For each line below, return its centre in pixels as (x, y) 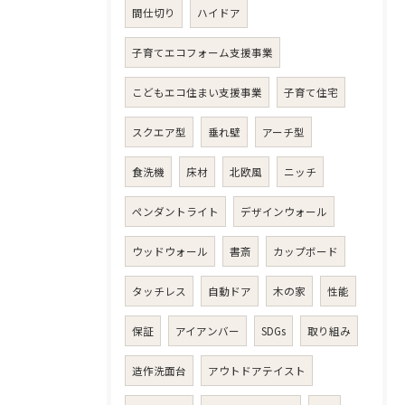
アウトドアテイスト (257, 371)
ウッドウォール (170, 252)
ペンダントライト (175, 212)
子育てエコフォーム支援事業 (202, 53)
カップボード (306, 252)
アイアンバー (207, 331)
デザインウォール (284, 212)
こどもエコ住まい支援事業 (197, 93)
